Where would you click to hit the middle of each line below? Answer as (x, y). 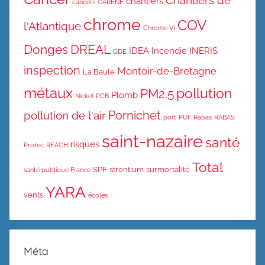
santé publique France (57, 169)
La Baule (99, 72)
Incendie (169, 51)
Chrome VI (159, 28)
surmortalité (168, 169)
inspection (52, 70)
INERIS (203, 51)
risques (85, 144)
